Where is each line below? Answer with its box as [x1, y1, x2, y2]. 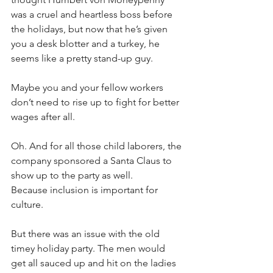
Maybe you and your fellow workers [11, 82, 166, 94]
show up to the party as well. [11, 169, 135, 182]
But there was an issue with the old [11, 228, 162, 240]
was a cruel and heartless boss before [11, 9, 175, 21]
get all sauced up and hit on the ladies [11, 257, 179, 269]
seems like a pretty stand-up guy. [11, 52, 155, 65]
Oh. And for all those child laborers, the [11, 140, 184, 152]
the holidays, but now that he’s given [11, 23, 170, 35]
